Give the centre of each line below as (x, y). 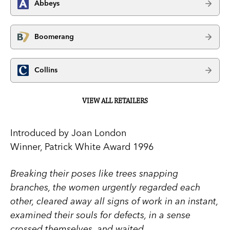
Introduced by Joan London (68, 132)
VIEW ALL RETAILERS (115, 101)
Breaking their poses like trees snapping (94, 173)
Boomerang (54, 37)
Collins (46, 70)
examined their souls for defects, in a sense (100, 215)
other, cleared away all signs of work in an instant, (114, 201)
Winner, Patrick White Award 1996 (82, 146)
